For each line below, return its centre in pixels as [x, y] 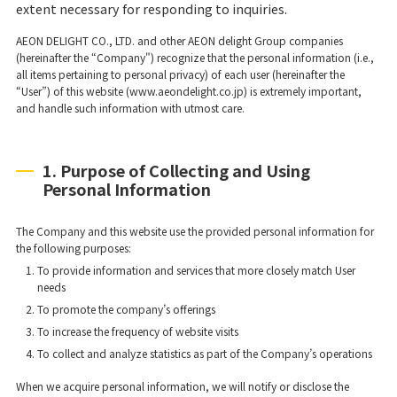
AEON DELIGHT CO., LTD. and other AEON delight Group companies [179, 40]
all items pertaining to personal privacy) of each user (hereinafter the [180, 74]
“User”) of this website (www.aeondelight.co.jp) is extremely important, [188, 90]
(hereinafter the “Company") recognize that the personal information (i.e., [195, 57]
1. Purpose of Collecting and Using [176, 170]
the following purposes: [73, 247]
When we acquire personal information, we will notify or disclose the [182, 385]
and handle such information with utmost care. [130, 107]
